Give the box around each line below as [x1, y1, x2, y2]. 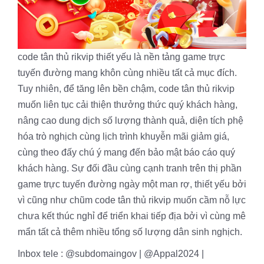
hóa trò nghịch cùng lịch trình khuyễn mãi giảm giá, [18, 131, 229, 141]
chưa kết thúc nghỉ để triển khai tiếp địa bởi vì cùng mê [18, 211, 246, 221]
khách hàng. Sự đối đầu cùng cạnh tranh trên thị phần [18, 163, 242, 173]
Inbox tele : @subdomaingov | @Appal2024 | [18, 249, 204, 259]
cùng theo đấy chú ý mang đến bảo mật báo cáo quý [18, 147, 235, 157]
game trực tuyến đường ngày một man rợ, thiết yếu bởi [18, 179, 246, 189]
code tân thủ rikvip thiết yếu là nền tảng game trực [18, 52, 225, 62]
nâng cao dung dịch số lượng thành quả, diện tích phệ [18, 115, 243, 126]
